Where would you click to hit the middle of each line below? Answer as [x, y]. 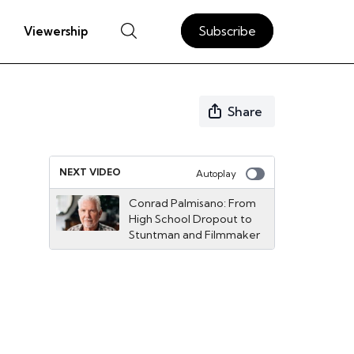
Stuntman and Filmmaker [194, 235]
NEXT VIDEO [90, 172]
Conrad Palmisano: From [192, 203]
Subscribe [227, 30]
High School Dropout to [190, 219]
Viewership [55, 31]
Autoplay [216, 173]
